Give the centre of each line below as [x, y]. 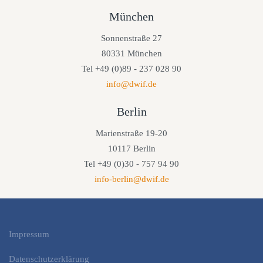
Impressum [29, 235]
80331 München [131, 54]
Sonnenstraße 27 [131, 38]
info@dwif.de [131, 84]
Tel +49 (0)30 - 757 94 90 [131, 164]
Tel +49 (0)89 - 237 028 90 [131, 69]
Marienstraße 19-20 [131, 134]
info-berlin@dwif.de [131, 179]
